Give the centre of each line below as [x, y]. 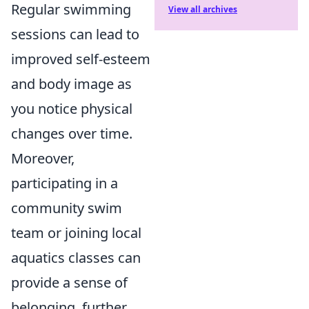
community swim [67, 208]
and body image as [71, 84]
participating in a [64, 183]
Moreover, [43, 158]
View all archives [203, 9]
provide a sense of [69, 282]
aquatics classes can [76, 258]
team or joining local [76, 233]
